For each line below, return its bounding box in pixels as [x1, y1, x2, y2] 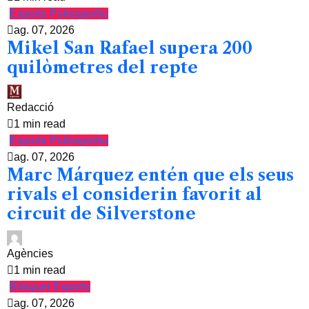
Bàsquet [10, 281, 53, 292]
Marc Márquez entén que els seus [7, 165, 294, 185]
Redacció [7, 101, 54, 113]
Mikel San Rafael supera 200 [7, 38, 252, 58]
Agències [7, 248, 53, 259]
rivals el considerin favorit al [7, 184, 262, 204]
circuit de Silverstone [7, 203, 196, 223]
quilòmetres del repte [7, 57, 198, 77]
